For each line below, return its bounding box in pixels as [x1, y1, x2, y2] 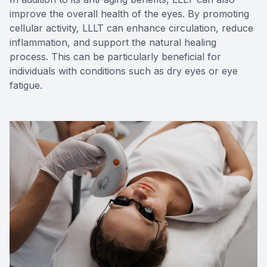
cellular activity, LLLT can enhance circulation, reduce [10, 21, 253, 34]
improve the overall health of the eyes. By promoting [10, 7, 249, 20]
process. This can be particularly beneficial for [10, 50, 221, 63]
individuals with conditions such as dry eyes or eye [10, 64, 238, 77]
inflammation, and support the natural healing [10, 36, 216, 48]
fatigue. [10, 79, 42, 91]
